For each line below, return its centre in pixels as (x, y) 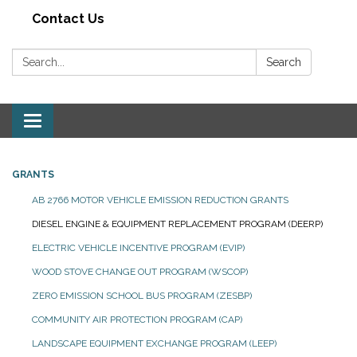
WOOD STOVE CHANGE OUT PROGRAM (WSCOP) (140, 272)
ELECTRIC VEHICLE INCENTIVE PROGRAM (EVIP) (138, 248)
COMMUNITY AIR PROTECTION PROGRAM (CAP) (137, 320)
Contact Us (68, 19)
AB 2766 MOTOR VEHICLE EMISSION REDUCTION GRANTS (160, 200)
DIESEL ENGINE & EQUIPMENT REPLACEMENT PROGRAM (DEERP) (177, 224)
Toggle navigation (85, 123)
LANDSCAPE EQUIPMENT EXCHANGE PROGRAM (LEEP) (154, 344)
